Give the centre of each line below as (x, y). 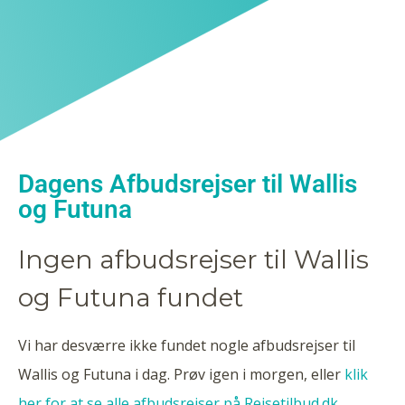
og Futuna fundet (131, 297)
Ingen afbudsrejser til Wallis (193, 259)
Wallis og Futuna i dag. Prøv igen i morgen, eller (181, 374)
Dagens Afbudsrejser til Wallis (188, 184)
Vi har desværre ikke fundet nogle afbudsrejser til (187, 345)
